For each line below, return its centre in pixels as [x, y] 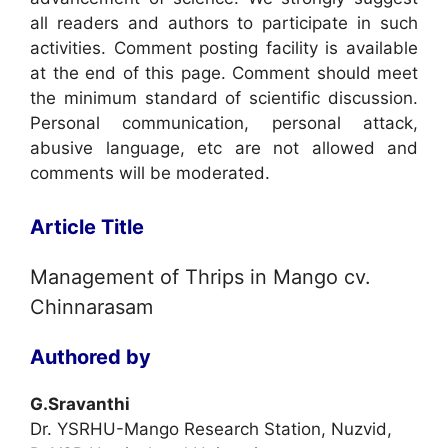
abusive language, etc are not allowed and [224, 148]
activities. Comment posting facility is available [224, 48]
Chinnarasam [91, 306]
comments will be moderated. [150, 173]
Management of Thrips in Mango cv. [200, 276]
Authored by [90, 356]
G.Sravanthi [80, 403]
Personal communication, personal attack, [224, 123]
